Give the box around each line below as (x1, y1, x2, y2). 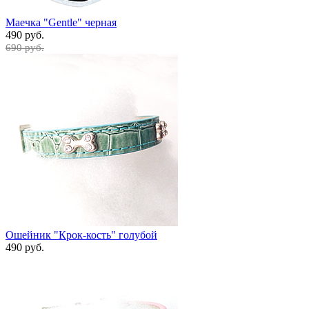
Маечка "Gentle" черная (6, 16, 117, 28)
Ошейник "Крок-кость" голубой (6, 228, 157, 241)
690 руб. (6, 41, 44, 53)
